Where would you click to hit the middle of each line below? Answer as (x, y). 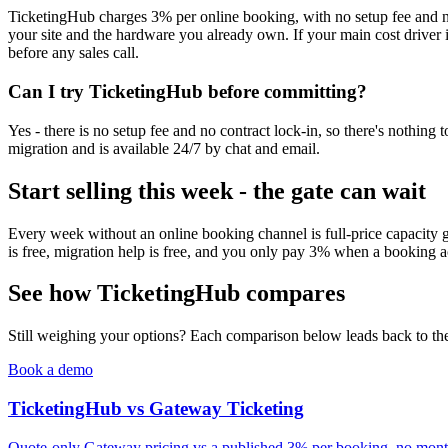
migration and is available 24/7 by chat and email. (164, 148)
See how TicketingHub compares (176, 293)
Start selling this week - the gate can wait (217, 190)
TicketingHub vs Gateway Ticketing (156, 409)
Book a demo (50, 370)
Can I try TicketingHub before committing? (187, 92)
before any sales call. (73, 53)
